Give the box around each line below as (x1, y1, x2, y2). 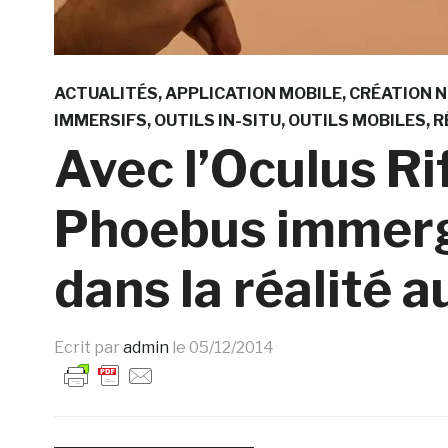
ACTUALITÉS (53, 84, 158, 103)
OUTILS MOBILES (287, 111, 426, 130)
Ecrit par (53, 338, 123, 357)
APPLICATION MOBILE (164, 84, 342, 103)
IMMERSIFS (53, 111, 147, 130)
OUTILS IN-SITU (153, 111, 281, 130)
